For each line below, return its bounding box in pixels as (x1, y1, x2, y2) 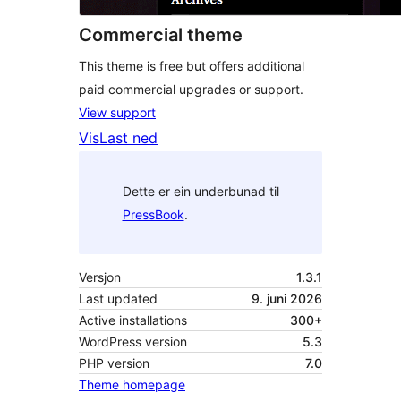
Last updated (79, 291, 158, 307)
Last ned (99, 129, 158, 148)
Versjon (79, 269, 121, 286)
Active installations (79, 312, 187, 328)
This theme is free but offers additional (79, 58, 304, 74)
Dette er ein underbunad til (122, 183, 279, 199)
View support (79, 105, 156, 121)
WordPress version (79, 334, 187, 350)
